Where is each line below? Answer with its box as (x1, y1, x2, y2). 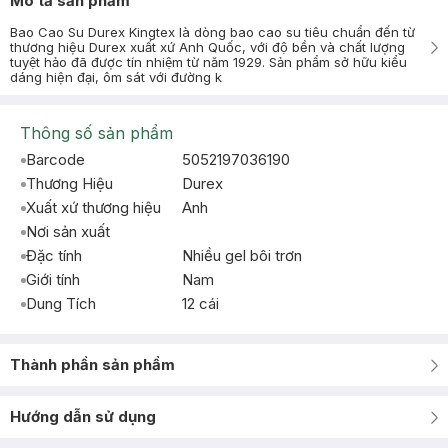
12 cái (182, 294, 219, 313)
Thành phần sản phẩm (10, 355, 175, 374)
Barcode (26, 150, 85, 169)
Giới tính (26, 270, 80, 289)
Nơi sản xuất (26, 222, 110, 241)
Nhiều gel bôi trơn (182, 246, 302, 265)
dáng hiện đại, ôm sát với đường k (10, 69, 222, 85)
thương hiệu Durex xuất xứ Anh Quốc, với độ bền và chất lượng (10, 39, 405, 55)
